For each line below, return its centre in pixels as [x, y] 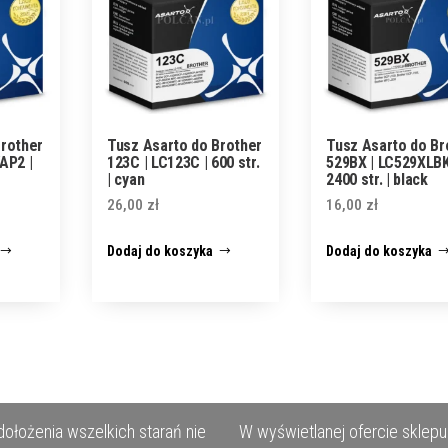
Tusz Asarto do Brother [185, 145]
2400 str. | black [377, 179]
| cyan [126, 179]
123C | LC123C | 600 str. [183, 162]
